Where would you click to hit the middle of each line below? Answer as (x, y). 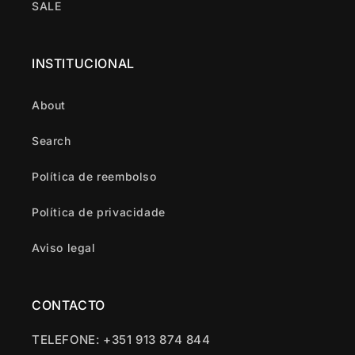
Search (52, 141)
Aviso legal (64, 248)
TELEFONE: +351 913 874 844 (121, 340)
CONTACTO (69, 305)
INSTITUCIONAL (83, 63)
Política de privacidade (99, 212)
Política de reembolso (94, 176)
